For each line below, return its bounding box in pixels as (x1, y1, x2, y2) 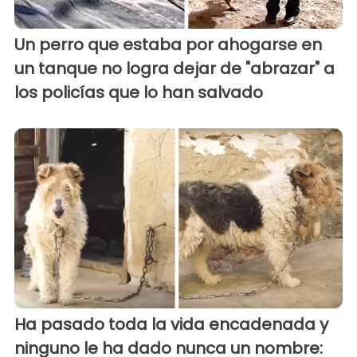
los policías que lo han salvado (14, 80, 263, 104)
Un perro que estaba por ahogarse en (14, 33, 322, 56)
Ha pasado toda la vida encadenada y (14, 313, 328, 336)
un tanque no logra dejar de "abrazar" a (14, 57, 335, 80)
